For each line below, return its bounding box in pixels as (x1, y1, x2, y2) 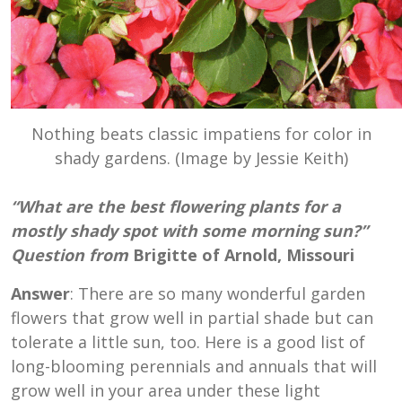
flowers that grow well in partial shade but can (11, 306, 373, 328)
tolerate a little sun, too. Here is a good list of (11, 330, 365, 353)
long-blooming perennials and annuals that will (11, 354, 377, 377)
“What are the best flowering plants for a (11, 195, 341, 217)
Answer (11, 282, 70, 304)
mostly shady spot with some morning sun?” (11, 219, 368, 241)
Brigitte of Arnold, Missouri (128, 243, 354, 266)
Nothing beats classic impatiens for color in (31, 122, 371, 144)
